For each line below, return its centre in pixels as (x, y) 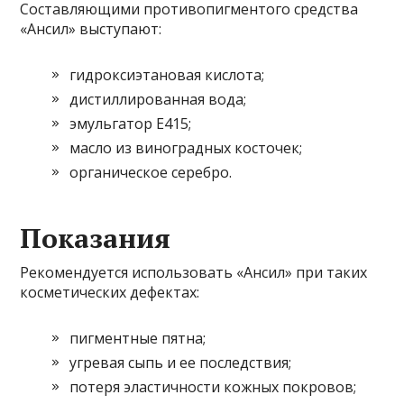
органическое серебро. (151, 173)
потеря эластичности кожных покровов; (213, 387)
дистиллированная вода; (158, 100)
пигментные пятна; (138, 339)
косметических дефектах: (110, 293)
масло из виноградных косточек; (186, 148)
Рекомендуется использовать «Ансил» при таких (194, 273)
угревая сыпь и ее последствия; (181, 363)
